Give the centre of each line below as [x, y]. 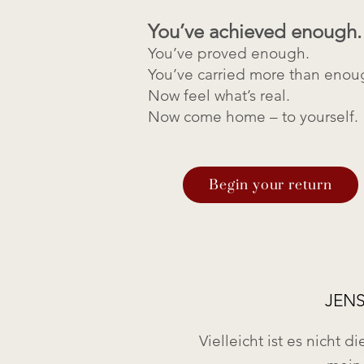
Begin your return [271, 185]
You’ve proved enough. [229, 53]
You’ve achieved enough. [255, 31]
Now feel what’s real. [219, 95]
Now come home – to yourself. [253, 117]
